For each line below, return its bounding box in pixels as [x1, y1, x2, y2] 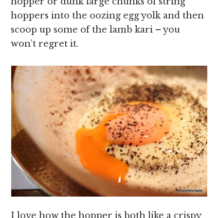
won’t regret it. [11, 38, 79, 49]
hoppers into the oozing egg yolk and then [11, 10, 204, 21]
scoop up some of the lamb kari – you [11, 24, 181, 35]
